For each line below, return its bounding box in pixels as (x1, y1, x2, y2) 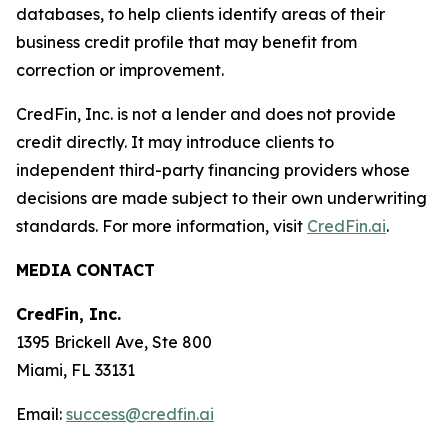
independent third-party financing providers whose (16, 160, 410, 181)
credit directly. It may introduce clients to (16, 132, 334, 153)
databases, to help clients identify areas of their (16, 4, 385, 25)
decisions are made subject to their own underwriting (16, 188, 427, 209)
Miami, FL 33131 (16, 360, 135, 381)
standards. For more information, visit (16, 216, 307, 237)
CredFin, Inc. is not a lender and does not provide (16, 104, 396, 125)
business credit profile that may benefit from (16, 32, 357, 53)
